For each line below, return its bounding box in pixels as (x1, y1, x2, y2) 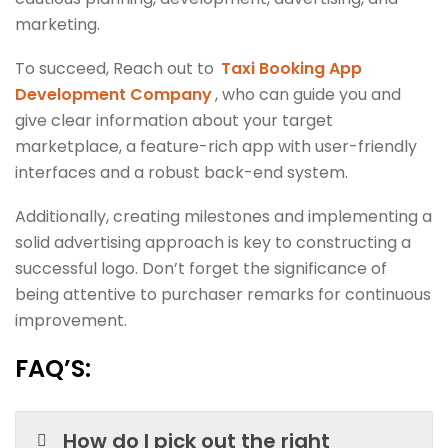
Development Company (15, 82, 212, 106)
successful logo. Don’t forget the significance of (15, 256, 387, 280)
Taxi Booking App (221, 56, 363, 80)
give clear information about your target (15, 108, 333, 132)
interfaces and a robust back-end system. (15, 160, 348, 184)
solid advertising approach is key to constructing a (15, 230, 411, 254)
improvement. (15, 308, 127, 332)
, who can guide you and (215, 82, 402, 106)
